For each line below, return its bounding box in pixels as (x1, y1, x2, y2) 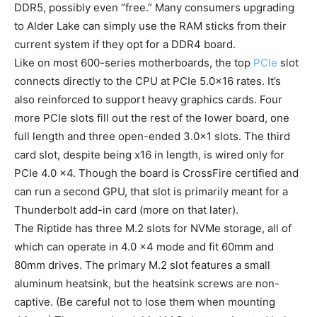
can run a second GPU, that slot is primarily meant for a (14, 184, 288, 198)
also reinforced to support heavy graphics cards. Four (14, 92, 282, 106)
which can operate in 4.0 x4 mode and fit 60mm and (14, 239, 274, 253)
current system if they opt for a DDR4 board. (14, 37, 236, 51)
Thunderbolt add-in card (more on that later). (14, 202, 238, 217)
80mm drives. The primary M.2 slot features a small (14, 258, 270, 272)
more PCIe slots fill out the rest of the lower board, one (14, 110, 289, 125)
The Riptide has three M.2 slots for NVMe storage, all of (14, 221, 292, 235)
